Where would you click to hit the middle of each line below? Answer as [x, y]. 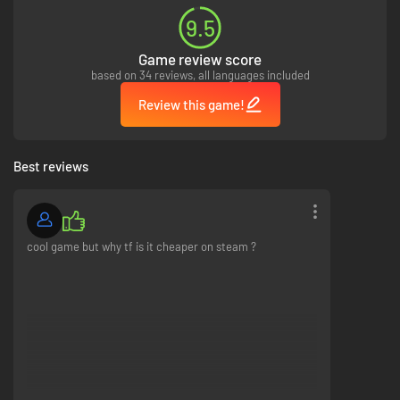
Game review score [200, 59]
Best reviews [51, 167]
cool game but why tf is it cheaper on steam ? [142, 247]
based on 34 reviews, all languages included [200, 75]
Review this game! [191, 105]
